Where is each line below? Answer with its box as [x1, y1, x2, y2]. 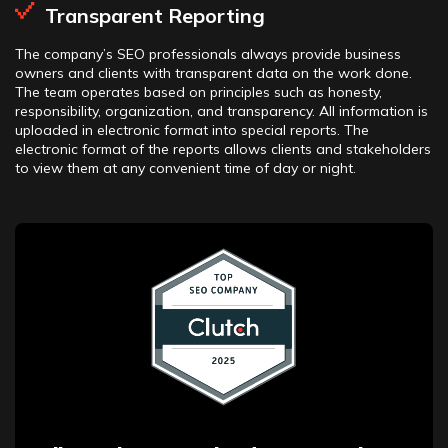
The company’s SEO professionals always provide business [15, 44, 401, 63]
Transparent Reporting [45, 2, 265, 28]
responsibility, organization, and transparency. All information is [15, 101, 428, 120]
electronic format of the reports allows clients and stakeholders [15, 139, 431, 158]
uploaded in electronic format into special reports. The [15, 120, 369, 139]
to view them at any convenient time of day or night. [15, 158, 356, 177]
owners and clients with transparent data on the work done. [15, 63, 412, 82]
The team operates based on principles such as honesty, [15, 82, 382, 101]
